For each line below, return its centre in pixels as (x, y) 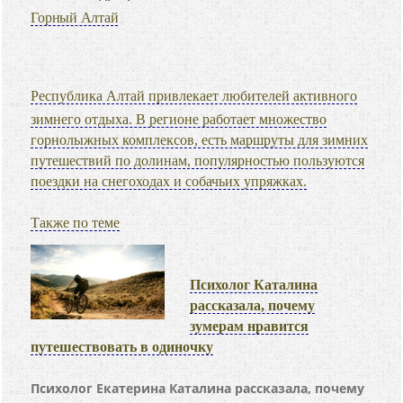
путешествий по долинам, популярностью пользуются (198, 161)
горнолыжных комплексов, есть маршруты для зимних (200, 140)
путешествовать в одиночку (122, 347)
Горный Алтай (75, 18)
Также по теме (76, 223)
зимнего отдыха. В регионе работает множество (179, 119)
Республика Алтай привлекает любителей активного (194, 96)
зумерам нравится (250, 326)
